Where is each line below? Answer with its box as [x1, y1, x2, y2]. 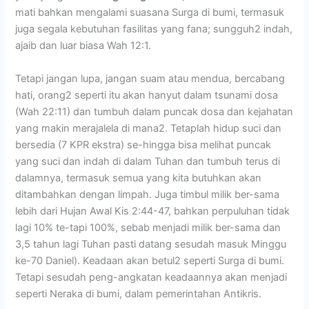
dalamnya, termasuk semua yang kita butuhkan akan [15, 171, 262, 184]
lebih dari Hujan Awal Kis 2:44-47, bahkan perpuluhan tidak [15, 204, 290, 217]
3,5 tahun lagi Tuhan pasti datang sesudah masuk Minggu [15, 237, 287, 250]
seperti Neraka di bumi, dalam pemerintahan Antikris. [15, 287, 262, 300]
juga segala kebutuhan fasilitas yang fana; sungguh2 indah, [15, 23, 293, 36]
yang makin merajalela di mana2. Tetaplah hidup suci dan [15, 121, 282, 134]
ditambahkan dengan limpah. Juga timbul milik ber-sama [15, 188, 280, 201]
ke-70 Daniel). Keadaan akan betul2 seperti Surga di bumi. [15, 254, 285, 267]
